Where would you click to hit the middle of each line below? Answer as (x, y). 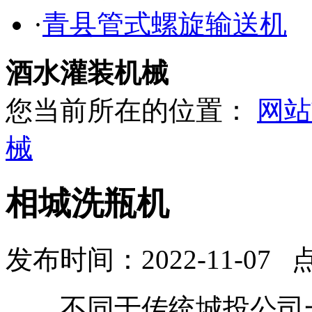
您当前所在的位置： (131, 110)
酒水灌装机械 (87, 73)
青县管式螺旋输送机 (165, 24)
